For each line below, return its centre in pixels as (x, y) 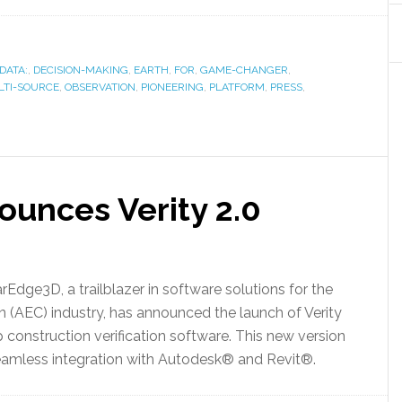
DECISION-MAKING (81, 70)
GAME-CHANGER (244, 70)
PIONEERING (172, 87)
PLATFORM (237, 87)
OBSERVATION (100, 87)
